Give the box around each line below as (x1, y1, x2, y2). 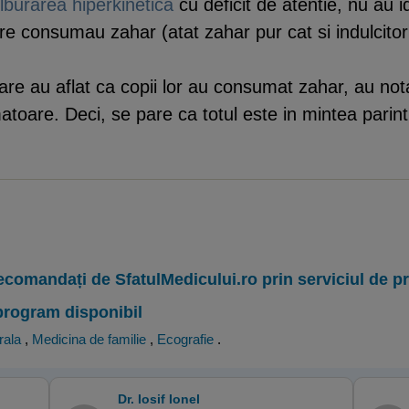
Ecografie (157, 331, 214, 347)
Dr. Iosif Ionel (118, 392, 201, 406)
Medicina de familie (32, 331, 146, 347)
